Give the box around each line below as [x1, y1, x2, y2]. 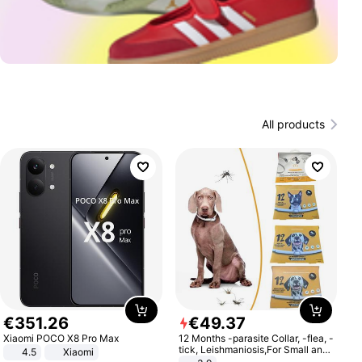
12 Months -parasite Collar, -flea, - [178, 331, 334, 344]
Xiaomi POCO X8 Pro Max [3, 331, 120, 344]
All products [261, 117, 325, 131]
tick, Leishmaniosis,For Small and [178, 343, 328, 356]
